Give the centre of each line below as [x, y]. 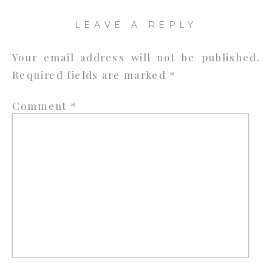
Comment [41, 105]
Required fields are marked [91, 75]
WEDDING [219, 45]
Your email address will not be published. [136, 57]
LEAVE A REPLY [136, 25]
